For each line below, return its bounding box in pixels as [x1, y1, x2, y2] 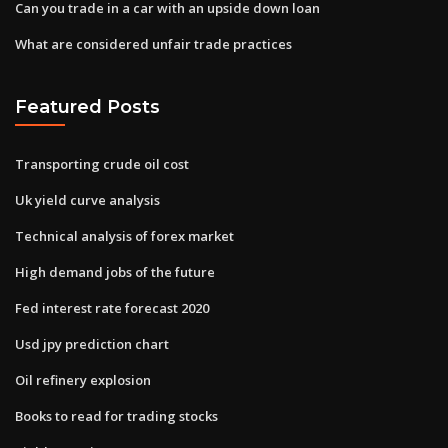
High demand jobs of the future [15, 262, 215, 281]
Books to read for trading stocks [15, 406, 218, 425]
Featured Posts [15, 96, 160, 118]
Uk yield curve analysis [15, 190, 160, 209]
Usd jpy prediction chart [15, 334, 169, 353]
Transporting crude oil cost [15, 154, 189, 173]
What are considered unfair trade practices [15, 34, 292, 53]
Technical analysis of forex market [15, 226, 234, 245]
